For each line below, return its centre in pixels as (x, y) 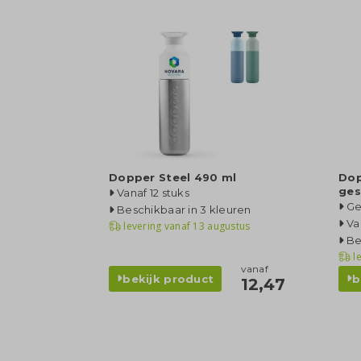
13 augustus (220, 226)
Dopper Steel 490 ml (173, 177)
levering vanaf (157, 226)
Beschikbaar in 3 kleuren (184, 209)
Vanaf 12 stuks (153, 192)
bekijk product (168, 278)
